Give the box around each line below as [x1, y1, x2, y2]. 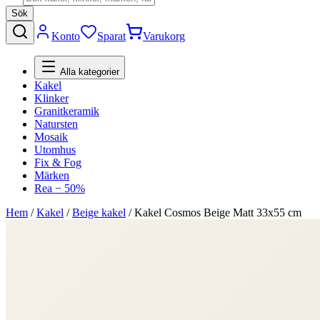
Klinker [34, 92, 69, 104]
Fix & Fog [34, 156, 81, 169]
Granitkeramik [34, 105, 99, 117]
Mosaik [34, 131, 68, 143]
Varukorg [143, 30, 185, 42]
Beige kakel [72, 206, 126, 219]
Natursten [34, 118, 78, 130]
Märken [34, 169, 69, 181]
